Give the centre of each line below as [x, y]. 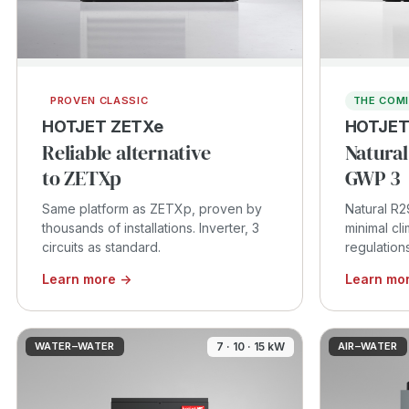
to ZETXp [82, 178]
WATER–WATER [75, 346]
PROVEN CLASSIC [100, 100]
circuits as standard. [101, 246]
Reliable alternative [126, 152]
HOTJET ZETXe [103, 126]
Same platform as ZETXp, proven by [152, 208]
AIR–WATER [367, 346]
